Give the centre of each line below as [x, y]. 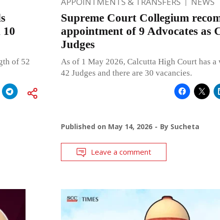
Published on [84, 127]
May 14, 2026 [130, 127]
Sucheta [185, 127]
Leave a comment [121, 152]
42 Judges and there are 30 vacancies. [126, 73]
